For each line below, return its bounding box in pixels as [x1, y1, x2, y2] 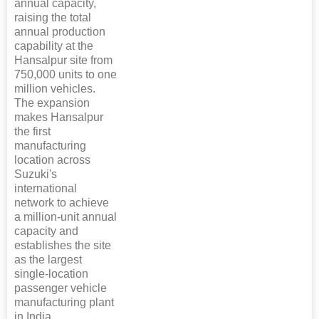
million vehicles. [14, 83, 95, 95]
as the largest [14, 253, 82, 266]
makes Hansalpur [14, 111, 103, 124]
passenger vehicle [14, 282, 107, 295]
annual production [14, 26, 105, 38]
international [14, 182, 77, 195]
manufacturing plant [14, 296, 114, 309]
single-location [14, 268, 88, 281]
